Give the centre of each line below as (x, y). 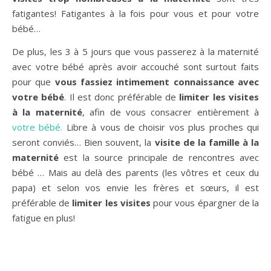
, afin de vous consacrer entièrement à (170, 112)
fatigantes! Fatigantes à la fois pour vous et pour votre (135, 13)
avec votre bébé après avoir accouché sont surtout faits (135, 66)
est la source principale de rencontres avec (159, 157)
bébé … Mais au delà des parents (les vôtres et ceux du (135, 172)
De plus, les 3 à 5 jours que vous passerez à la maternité (135, 51)
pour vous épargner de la (205, 202)
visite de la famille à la (205, 142)
